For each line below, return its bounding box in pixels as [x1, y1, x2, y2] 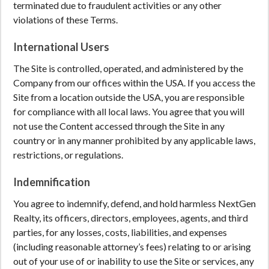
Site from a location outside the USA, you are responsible [13, 91, 244, 103]
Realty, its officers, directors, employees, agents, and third [13, 212, 248, 223]
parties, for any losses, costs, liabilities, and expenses [13, 226, 227, 238]
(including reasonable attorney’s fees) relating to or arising [13, 241, 251, 252]
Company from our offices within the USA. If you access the [13, 77, 255, 88]
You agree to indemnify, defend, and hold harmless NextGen [13, 198, 256, 209]
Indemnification [13, 175, 90, 189]
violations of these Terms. [13, 14, 118, 25]
